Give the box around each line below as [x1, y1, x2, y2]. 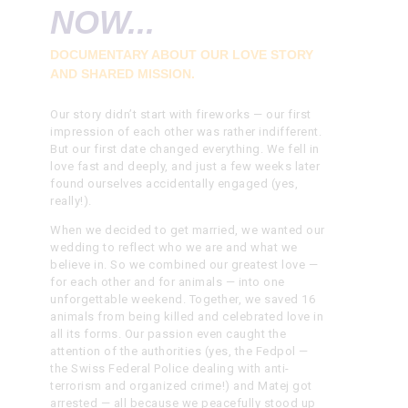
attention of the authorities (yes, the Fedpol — [50, 343, 309, 358]
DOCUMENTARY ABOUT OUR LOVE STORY [50, 47, 314, 63]
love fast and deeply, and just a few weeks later [50, 158, 321, 173]
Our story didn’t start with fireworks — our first [50, 107, 311, 121]
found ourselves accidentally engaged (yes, [50, 176, 299, 190]
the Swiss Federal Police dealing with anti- [50, 361, 290, 375]
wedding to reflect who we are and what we [50, 240, 298, 254]
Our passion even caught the [121, 326, 287, 341]
